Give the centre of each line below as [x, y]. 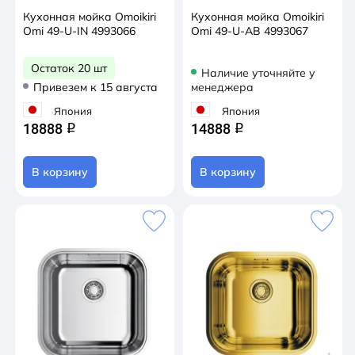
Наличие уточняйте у [258, 73]
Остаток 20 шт [69, 68]
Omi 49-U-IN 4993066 [79, 31]
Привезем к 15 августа [95, 87]
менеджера [222, 87]
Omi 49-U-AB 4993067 [250, 31]
